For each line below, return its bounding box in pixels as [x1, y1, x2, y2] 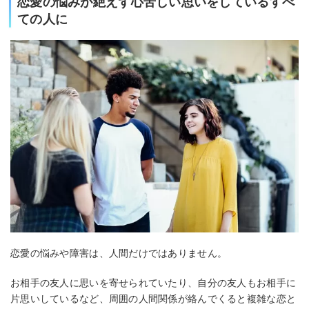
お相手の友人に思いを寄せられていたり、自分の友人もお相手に [10, 277, 297, 289]
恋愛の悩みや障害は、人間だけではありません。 [10, 248, 228, 259]
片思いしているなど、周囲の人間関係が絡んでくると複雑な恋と [10, 293, 297, 305]
